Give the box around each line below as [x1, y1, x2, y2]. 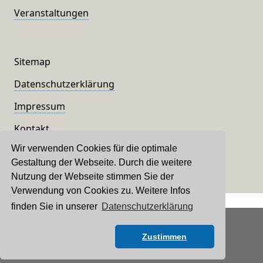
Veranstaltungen [14, 6, 89, 20]
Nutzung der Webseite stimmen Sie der [11, 171, 174, 181]
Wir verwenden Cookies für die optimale [11, 143, 178, 153]
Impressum [14, 100, 65, 113]
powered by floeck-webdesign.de [65, 241, 198, 254]
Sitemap [14, 55, 50, 69]
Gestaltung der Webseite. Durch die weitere [11, 157, 193, 167]
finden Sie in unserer [11, 201, 100, 212]
